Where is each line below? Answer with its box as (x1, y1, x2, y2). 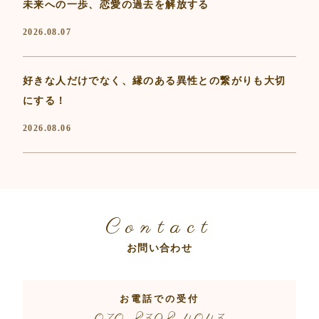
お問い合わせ (126, 243, 193, 254)
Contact (105, 213, 214, 242)
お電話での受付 (120, 293, 199, 305)
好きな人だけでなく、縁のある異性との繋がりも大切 (23, 75, 286, 87)
